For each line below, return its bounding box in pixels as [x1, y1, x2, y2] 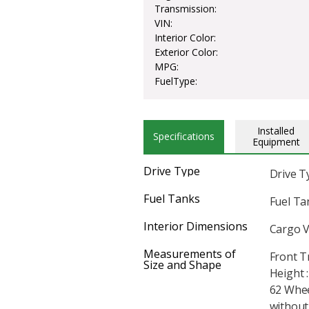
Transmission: [154, 1, 217, 15]
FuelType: [154, 74, 197, 88]
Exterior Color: [154, 45, 218, 59]
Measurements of [143, 246, 236, 261]
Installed [257, 123, 295, 137]
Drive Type [143, 163, 200, 179]
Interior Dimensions [143, 218, 248, 234]
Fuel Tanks [143, 190, 200, 206]
